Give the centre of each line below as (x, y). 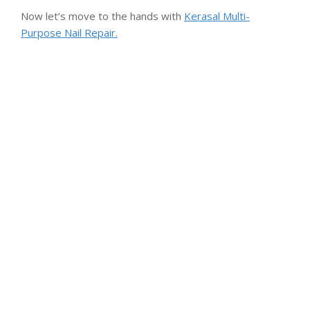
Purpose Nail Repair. (69, 33)
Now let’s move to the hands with (102, 16)
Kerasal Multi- (217, 16)
